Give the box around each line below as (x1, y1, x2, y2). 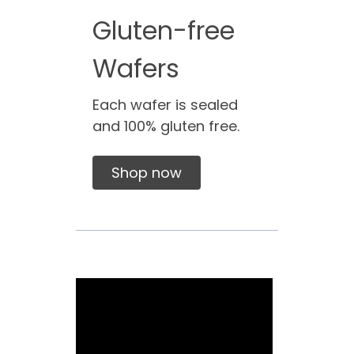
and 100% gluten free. (92, 115, 239, 136)
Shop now (111, 162, 182, 183)
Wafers (92, 50, 179, 86)
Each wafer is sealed (92, 94, 238, 115)
